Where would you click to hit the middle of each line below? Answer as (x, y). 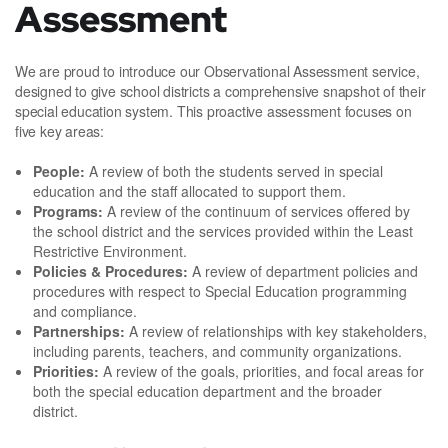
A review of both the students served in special (234, 171)
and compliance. (89, 311)
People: (59, 171)
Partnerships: (81, 331)
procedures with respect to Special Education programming (220, 291)
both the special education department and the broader (207, 391)
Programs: (68, 211)
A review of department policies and (303, 271)
